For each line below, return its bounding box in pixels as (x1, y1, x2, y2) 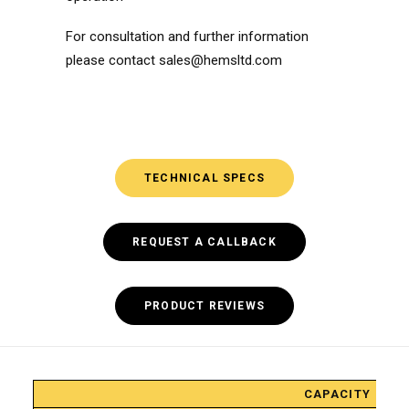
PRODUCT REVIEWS (144, 299, 265, 312)
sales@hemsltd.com (159, 52, 282, 68)
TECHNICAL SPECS (144, 172, 265, 184)
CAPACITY (303, 387, 372, 401)
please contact (66, 52, 159, 68)
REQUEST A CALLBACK (132, 236, 277, 248)
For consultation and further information (66, 28, 309, 45)
